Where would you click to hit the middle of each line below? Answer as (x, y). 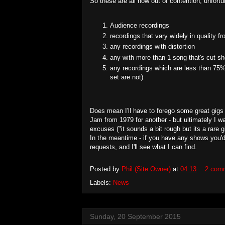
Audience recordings (140, 25)
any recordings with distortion (152, 47)
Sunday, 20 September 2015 (135, 216)
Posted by (106, 169)
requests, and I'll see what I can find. (143, 147)
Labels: (101, 182)
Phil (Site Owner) (146, 169)
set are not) (127, 77)
